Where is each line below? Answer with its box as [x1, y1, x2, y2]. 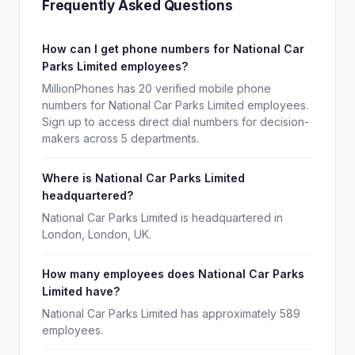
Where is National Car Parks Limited [42, 171, 245, 185]
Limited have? [42, 284, 120, 298]
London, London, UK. [42, 227, 151, 241]
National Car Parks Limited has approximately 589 [42, 307, 300, 320]
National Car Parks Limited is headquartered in [42, 211, 283, 224]
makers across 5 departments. [42, 132, 199, 145]
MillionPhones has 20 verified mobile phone [42, 82, 271, 95]
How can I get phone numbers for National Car [42, 42, 304, 55]
